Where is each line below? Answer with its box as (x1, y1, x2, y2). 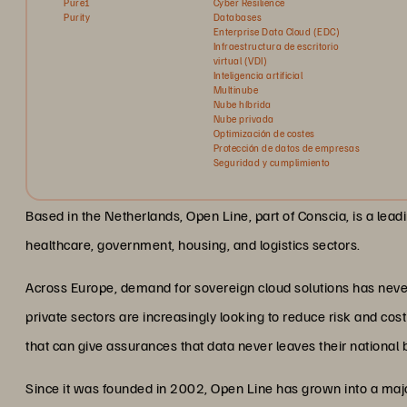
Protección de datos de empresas (213, 142, 361, 154)
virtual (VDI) (213, 55, 268, 66)
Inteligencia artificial (213, 69, 303, 81)
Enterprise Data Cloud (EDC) (213, 25, 341, 37)
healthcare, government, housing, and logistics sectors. (25, 235, 361, 253)
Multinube (213, 84, 259, 95)
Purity (64, 11, 90, 23)
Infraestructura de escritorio (213, 40, 339, 52)
